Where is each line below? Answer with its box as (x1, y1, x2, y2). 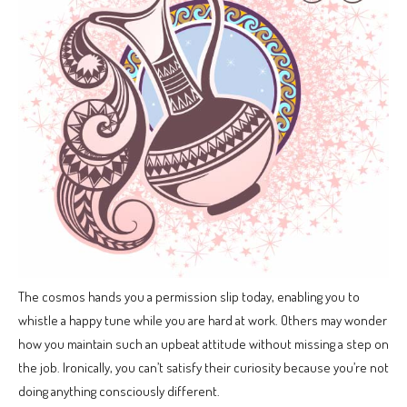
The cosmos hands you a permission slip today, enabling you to (18, 288, 360, 306)
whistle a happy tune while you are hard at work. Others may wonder (18, 312, 387, 330)
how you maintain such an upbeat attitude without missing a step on (18, 335, 389, 353)
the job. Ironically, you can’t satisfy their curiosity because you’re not (18, 359, 389, 377)
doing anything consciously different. (18, 382, 220, 401)
